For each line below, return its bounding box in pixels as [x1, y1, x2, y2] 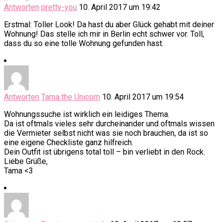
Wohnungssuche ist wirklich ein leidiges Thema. [4, 110, 169, 119]
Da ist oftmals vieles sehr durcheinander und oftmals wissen [4, 119, 215, 129]
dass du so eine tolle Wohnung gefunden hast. [4, 39, 164, 49]
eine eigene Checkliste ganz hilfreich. [4, 138, 133, 148]
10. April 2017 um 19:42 [79, 2, 161, 12]
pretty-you [41, 2, 77, 12]
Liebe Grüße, [4, 157, 48, 166]
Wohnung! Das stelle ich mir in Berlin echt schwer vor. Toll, [4, 29, 204, 39]
